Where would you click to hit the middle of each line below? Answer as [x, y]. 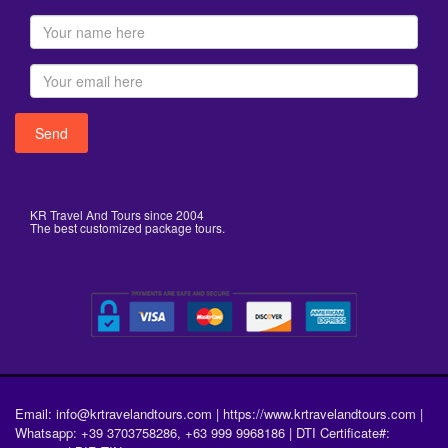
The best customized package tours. [127, 227]
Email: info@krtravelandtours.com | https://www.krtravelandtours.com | [219, 413]
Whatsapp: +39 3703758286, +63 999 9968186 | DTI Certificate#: [202, 432]
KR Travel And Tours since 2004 [117, 214]
